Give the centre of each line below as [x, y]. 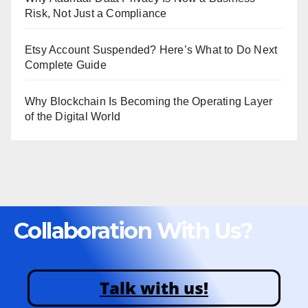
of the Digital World [73, 117]
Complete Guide [66, 65]
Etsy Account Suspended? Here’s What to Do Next [151, 50]
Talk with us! [154, 287]
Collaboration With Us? [133, 230]
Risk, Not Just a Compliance [96, 14]
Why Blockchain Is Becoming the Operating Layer [149, 102]
